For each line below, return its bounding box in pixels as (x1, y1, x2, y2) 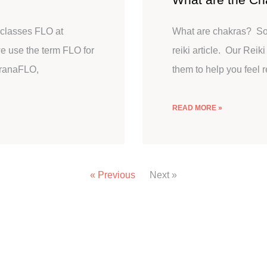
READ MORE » (172, 104, 222, 112)
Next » (150, 170, 177, 180)
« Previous (90, 170, 135, 180)
